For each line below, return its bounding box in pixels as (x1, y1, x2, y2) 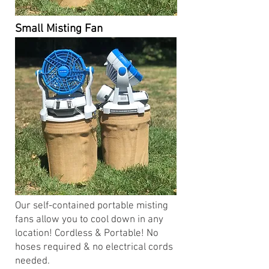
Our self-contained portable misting (15, 200, 168, 212)
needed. (15, 255, 50, 267)
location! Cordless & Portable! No (15, 228, 159, 240)
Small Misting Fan (15, 22, 103, 36)
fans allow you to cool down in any (15, 214, 163, 226)
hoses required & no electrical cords (15, 241, 173, 253)
